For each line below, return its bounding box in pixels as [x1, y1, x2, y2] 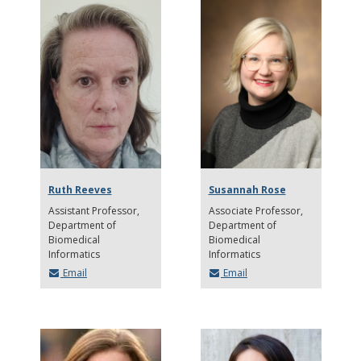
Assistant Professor [48, 204, 139, 218]
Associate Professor [208, 204, 301, 218]
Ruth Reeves [48, 183, 112, 197]
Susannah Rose [208, 183, 286, 197]
